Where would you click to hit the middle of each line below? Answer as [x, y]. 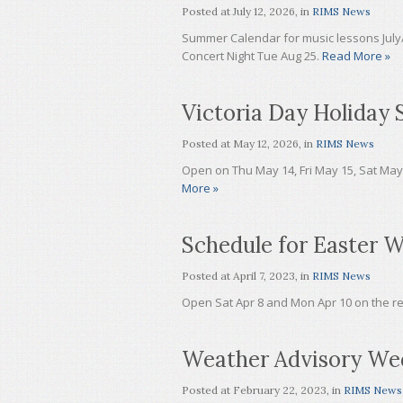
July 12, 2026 [264, 11]
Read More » [356, 56]
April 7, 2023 [264, 276]
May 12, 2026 [266, 143]
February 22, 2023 [280, 390]
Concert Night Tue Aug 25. [252, 56]
